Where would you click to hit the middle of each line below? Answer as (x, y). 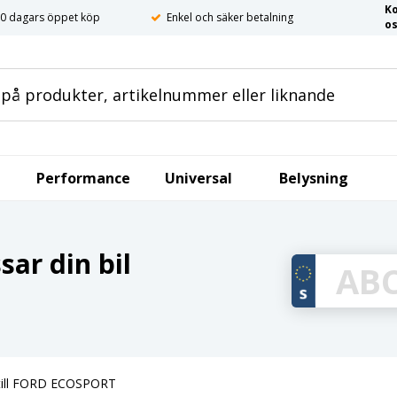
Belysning (314, 178)
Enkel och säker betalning (230, 17)
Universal (198, 178)
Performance (83, 178)
